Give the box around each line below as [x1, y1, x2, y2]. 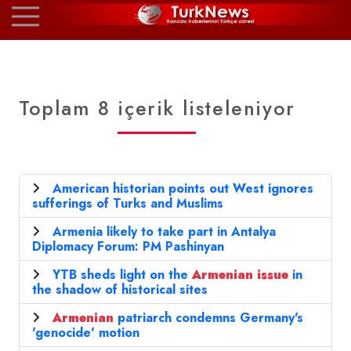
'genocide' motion [32, 324, 139, 342]
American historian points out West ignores [52, 179, 313, 198]
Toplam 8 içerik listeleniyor [19, 94, 295, 123]
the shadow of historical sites [32, 280, 208, 299]
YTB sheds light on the [52, 266, 192, 284]
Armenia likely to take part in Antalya [52, 223, 276, 241]
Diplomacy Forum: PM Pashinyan [32, 237, 224, 256]
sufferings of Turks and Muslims [32, 194, 223, 213]
